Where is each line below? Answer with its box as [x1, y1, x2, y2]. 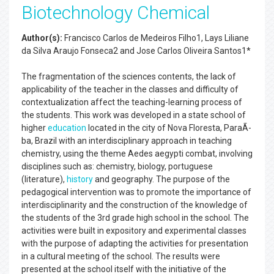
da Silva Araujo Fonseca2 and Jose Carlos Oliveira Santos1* [21, 46, 251, 56]
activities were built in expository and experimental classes [21, 226, 246, 235]
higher [21, 123, 48, 133]
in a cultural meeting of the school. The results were [21, 251, 220, 261]
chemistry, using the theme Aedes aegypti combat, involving [21, 149, 253, 158]
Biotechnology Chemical [21, 2, 210, 23]
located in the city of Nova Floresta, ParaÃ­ [86, 123, 251, 133]
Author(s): [21, 33, 62, 43]
